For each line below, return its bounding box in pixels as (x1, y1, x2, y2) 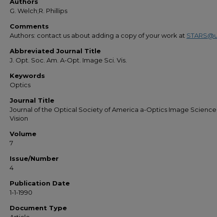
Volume (10, 130, 36, 138)
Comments (10, 22, 49, 30)
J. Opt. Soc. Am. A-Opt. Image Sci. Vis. (10, 56, 127, 64)
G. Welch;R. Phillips (10, 7, 67, 15)
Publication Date (10, 179, 70, 187)
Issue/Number (10, 155, 59, 162)
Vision (10, 114, 28, 122)
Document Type (10, 204, 67, 212)
